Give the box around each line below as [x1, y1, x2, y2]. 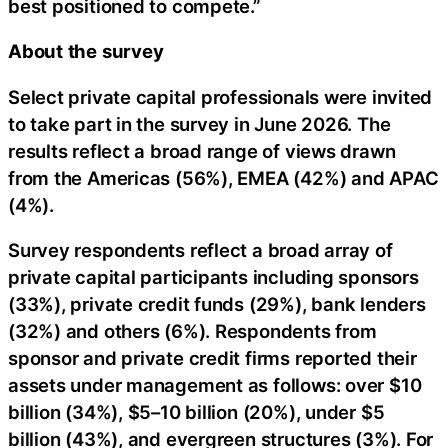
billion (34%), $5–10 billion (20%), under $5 [8, 401, 385, 424]
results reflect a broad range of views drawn [8, 139, 396, 162]
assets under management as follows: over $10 [8, 374, 422, 397]
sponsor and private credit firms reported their [8, 347, 417, 370]
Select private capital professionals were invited [8, 85, 433, 108]
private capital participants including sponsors [8, 266, 419, 289]
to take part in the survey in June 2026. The [8, 112, 391, 135]
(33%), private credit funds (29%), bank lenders [8, 293, 426, 316]
